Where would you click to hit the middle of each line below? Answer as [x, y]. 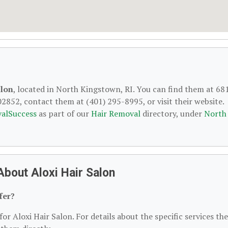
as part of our [64, 113]
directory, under [172, 113]
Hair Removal [116, 113]
